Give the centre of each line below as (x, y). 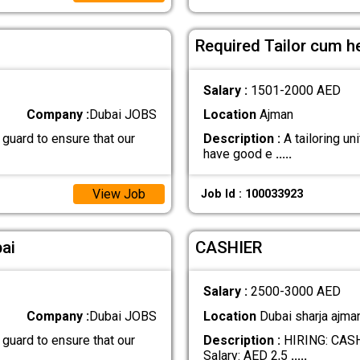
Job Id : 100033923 (252, 194)
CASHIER (229, 247)
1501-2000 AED (295, 91)
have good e (239, 154)
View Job (119, 194)
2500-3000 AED (295, 292)
